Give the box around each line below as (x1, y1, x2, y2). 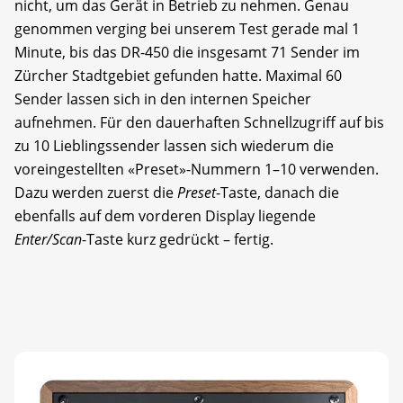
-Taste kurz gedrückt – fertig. (82, 228, 273, 249)
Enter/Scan (14, 228, 82, 249)
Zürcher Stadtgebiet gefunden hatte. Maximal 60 (14, 65, 342, 85)
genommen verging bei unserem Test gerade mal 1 (14, 18, 360, 39)
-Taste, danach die (216, 182, 339, 202)
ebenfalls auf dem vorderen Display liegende (14, 205, 316, 226)
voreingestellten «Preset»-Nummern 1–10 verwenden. (14, 158, 379, 179)
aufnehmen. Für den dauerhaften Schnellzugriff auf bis (14, 112, 384, 132)
